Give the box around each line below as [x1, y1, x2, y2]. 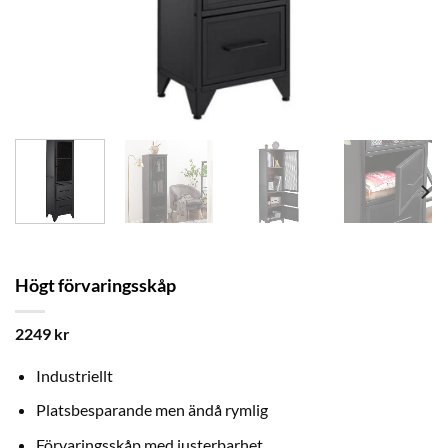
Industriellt [35, 365, 113, 385]
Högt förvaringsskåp [15, 274, 176, 297]
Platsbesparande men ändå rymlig [35, 400, 268, 420]
